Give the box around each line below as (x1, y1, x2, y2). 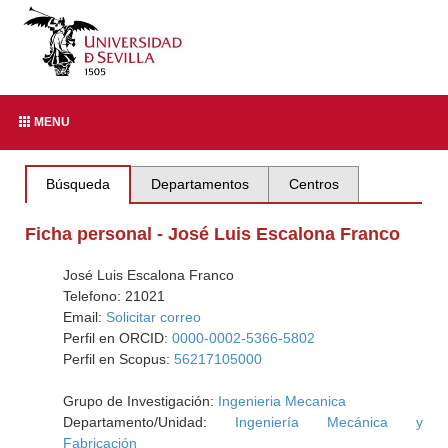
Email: (62, 309, 106, 325)
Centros (288, 176, 339, 192)
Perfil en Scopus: (62, 351, 174, 367)
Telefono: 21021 (62, 288, 165, 304)
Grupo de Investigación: (62, 393, 218, 409)
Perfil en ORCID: (62, 330, 172, 346)
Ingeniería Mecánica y (234, 414, 423, 430)
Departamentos (150, 176, 249, 192)
